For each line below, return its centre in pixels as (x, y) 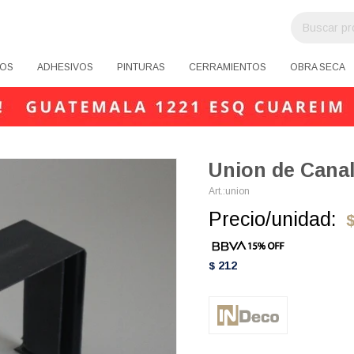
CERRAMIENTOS (228, 67)
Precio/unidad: (273, 219)
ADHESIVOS (65, 67)
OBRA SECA (318, 67)
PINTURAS (141, 67)
